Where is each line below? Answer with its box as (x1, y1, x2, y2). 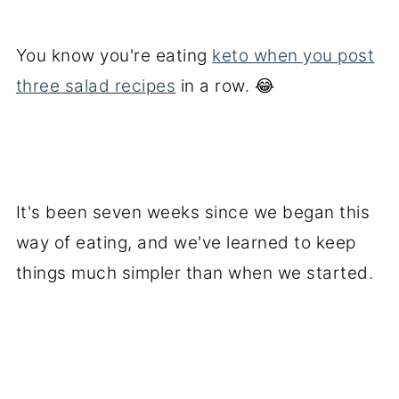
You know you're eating (15, 45, 213, 66)
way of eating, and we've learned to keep (15, 232, 356, 253)
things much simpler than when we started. (15, 263, 374, 283)
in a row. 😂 (175, 76, 275, 96)
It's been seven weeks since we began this (15, 202, 370, 223)
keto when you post (212, 45, 375, 66)
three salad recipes (15, 76, 176, 96)
